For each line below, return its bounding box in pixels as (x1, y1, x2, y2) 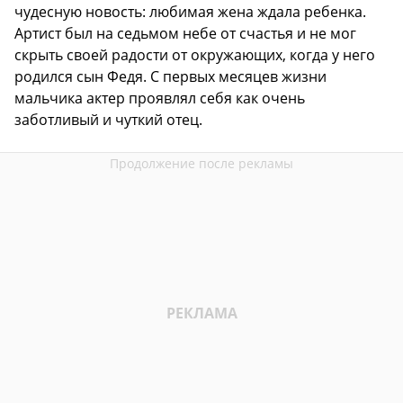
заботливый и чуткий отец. (14, 110, 202, 130)
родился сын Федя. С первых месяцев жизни (14, 67, 327, 87)
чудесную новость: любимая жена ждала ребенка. (14, 2, 366, 22)
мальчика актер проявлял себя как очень (14, 88, 305, 109)
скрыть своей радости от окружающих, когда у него (14, 45, 375, 66)
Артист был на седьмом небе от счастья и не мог (14, 23, 356, 44)
